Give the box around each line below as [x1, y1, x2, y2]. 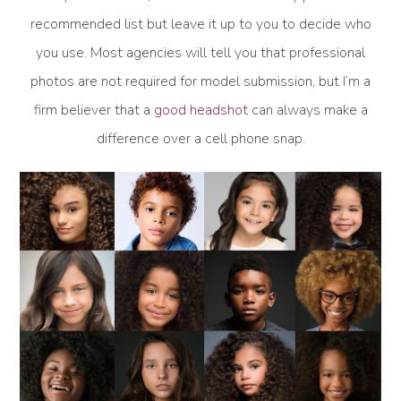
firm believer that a [33, 100, 154, 121]
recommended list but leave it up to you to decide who [30, 14, 371, 35]
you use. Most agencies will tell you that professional [36, 43, 365, 64]
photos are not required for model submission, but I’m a [30, 72, 371, 92]
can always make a [251, 100, 368, 121]
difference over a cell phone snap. [96, 129, 305, 149]
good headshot [153, 100, 252, 121]
